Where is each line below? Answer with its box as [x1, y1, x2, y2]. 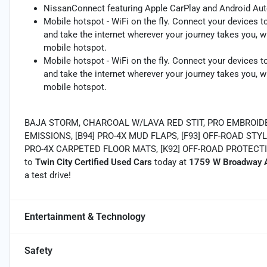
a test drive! [24, 170, 71, 181]
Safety [24, 245, 52, 257]
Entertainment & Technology [24, 211, 145, 223]
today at [152, 157, 189, 168]
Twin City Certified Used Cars [35, 157, 152, 168]
